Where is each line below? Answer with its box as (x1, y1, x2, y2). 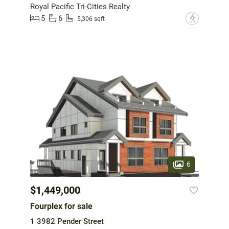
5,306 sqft (77, 15, 105, 23)
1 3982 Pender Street (30, 217, 104, 226)
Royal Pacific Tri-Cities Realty (30, 2, 130, 11)
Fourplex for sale (30, 201, 93, 212)
